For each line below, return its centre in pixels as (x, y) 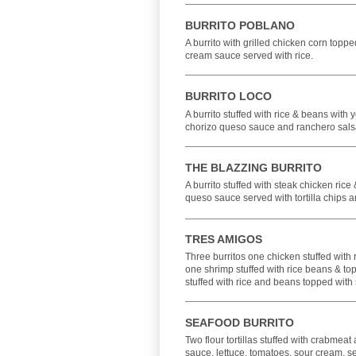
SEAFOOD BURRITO (240, 323)
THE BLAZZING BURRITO (253, 168)
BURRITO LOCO (228, 96)
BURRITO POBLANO (240, 25)
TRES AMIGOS (224, 239)
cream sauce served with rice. (249, 56)
